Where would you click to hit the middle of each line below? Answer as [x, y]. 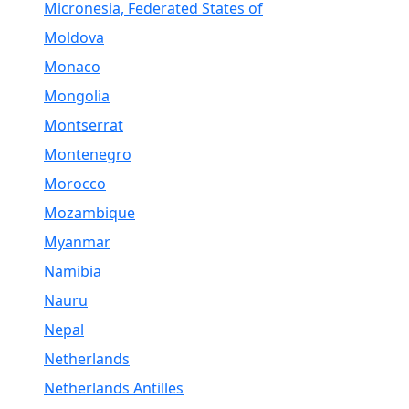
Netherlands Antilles [114, 388]
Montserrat [84, 125]
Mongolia [77, 96]
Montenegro [88, 154]
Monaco [72, 67]
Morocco [75, 184]
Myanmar [77, 242]
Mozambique [89, 213]
